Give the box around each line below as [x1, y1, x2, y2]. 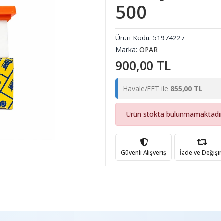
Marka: [115, 45, 139, 54]
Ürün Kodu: [115, 33, 153, 42]
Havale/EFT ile [123, 84, 170, 93]
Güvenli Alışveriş [121, 148, 166, 157]
